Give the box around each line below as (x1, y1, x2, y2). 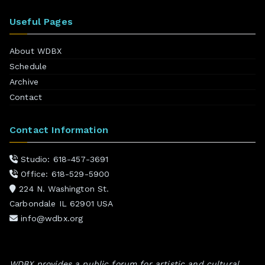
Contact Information (9, 124, 108, 135)
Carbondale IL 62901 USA (9, 198, 114, 208)
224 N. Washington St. (16, 183, 109, 193)
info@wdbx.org (18, 213, 83, 223)
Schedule (9, 61, 47, 71)
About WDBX (9, 46, 62, 56)
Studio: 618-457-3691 (18, 154, 109, 164)
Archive (9, 76, 39, 86)
